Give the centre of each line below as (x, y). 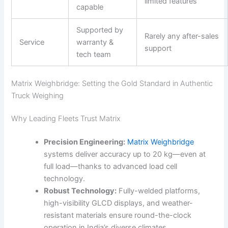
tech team (94, 54)
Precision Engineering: (85, 142)
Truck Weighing (38, 95)
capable (90, 7)
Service (32, 42)
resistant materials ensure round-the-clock (118, 216)
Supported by (100, 30)
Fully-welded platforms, (159, 191)
